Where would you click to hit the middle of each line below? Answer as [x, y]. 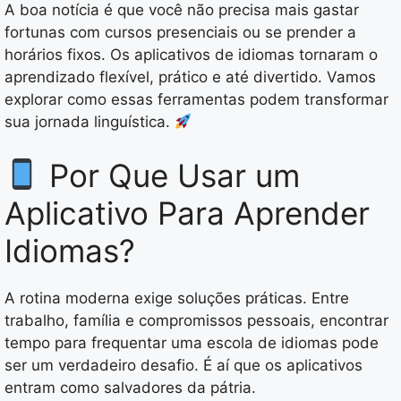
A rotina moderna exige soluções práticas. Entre [177, 298]
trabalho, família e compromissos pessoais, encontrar [196, 320]
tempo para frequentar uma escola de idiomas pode [192, 342]
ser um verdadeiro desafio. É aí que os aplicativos [183, 365]
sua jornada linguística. [90, 122]
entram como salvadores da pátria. [130, 387]
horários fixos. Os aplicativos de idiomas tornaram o [191, 55]
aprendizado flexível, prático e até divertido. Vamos [190, 77]
